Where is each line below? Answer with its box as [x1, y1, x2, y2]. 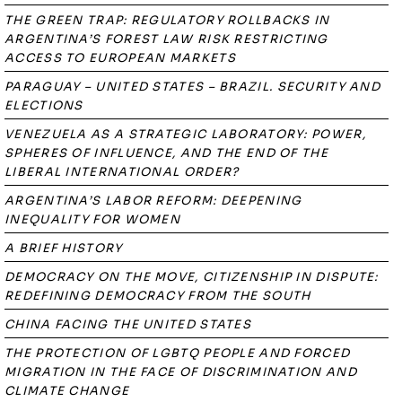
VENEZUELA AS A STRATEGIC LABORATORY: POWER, [4, 127, 366, 142]
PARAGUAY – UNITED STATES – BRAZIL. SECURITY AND [4, 79, 381, 94]
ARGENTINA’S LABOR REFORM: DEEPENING [4, 193, 302, 208]
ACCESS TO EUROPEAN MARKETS [4, 50, 236, 66]
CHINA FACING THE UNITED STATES [4, 317, 251, 332]
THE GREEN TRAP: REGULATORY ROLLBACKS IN [4, 13, 330, 28]
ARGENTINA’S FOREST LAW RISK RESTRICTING [4, 31, 328, 47]
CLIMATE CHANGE [4, 383, 130, 398]
